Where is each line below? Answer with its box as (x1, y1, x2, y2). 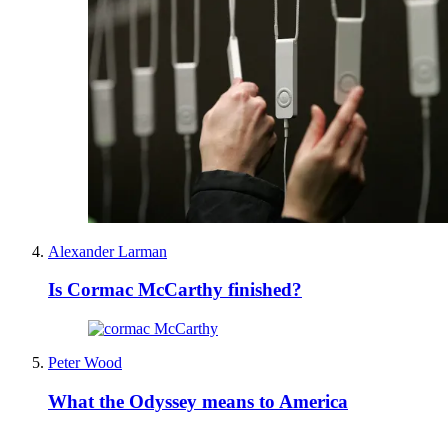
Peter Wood (48, 354, 122, 372)
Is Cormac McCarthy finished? (48, 279, 302, 301)
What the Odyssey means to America (48, 390, 348, 412)
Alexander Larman (48, 242, 167, 260)
